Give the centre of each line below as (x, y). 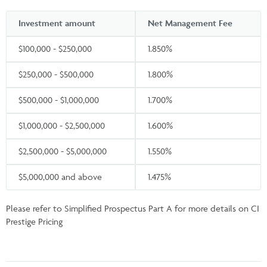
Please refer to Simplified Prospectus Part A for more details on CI (133, 208)
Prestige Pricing (34, 221)
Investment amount (57, 23)
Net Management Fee (190, 23)
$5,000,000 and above (60, 176)
